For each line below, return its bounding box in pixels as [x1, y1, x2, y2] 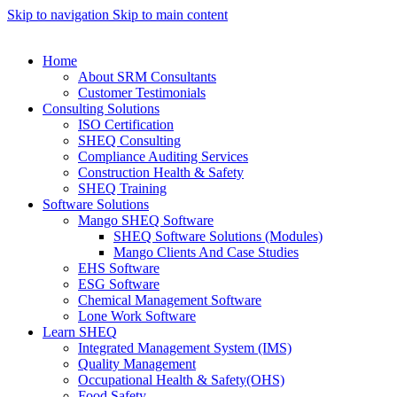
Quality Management [78, 356, 196, 371]
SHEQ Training [78, 181, 167, 196]
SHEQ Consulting [78, 133, 181, 148]
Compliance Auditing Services [78, 149, 248, 164]
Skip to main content [113, 7, 228, 22]
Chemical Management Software [78, 292, 261, 307]
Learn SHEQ [43, 324, 117, 339]
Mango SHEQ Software [78, 213, 214, 228]
